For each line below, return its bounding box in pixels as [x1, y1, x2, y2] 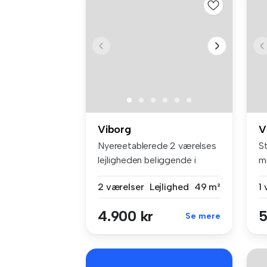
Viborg [98, 123, 131, 136]
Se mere [185, 211, 221, 222]
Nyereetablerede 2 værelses [98, 140, 216, 152]
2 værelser [98, 181, 144, 193]
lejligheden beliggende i [98, 154, 197, 166]
